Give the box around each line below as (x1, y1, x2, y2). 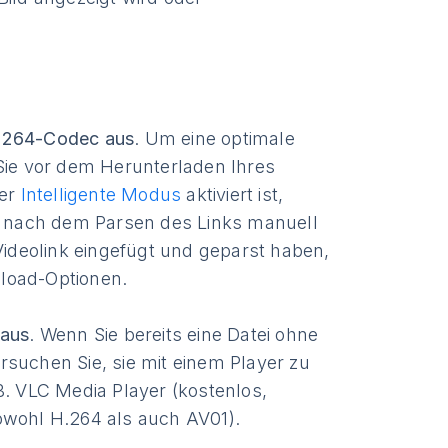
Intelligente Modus (20, 184, 182, 206)
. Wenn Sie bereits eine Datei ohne (29, 324, 319, 346)
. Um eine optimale (134, 128, 295, 150)
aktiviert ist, (181, 184, 284, 206)
